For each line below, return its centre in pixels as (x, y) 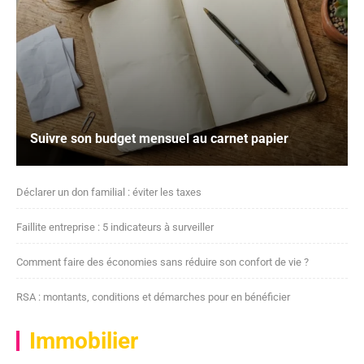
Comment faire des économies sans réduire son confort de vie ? (162, 262)
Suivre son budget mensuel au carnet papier (159, 138)
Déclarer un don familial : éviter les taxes (109, 192)
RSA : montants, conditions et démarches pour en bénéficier (153, 297)
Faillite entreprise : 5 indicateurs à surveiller (115, 227)
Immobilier (84, 340)
